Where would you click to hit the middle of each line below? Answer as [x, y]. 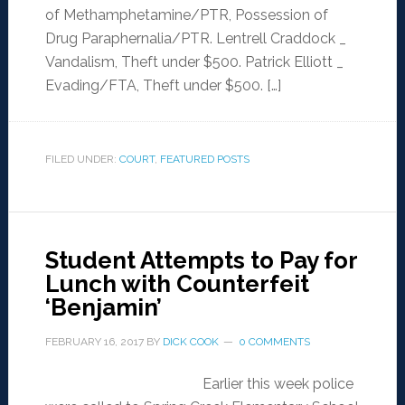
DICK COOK [190, 342]
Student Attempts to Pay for [201, 261]
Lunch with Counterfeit [177, 284]
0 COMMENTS [274, 342]
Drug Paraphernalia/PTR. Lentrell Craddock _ [195, 39]
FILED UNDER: [82, 160]
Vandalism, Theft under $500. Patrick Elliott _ [194, 62]
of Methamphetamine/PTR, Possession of [186, 15]
